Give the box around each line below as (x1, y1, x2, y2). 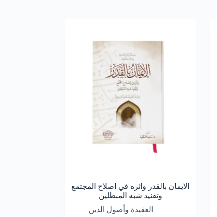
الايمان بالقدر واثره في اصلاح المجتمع (71, 182, 190, 191)
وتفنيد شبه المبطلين (98, 191, 162, 200)
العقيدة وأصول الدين (88, 205, 153, 214)
